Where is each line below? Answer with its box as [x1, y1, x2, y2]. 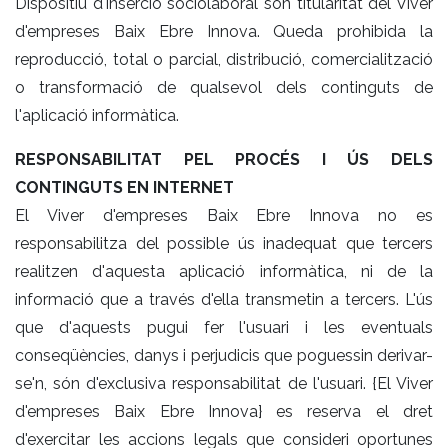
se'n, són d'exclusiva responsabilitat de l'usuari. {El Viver [15, 373, 433, 393]
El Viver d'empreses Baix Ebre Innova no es [15, 205, 433, 225]
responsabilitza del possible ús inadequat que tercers [15, 233, 433, 253]
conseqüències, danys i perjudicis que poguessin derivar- [15, 345, 433, 365]
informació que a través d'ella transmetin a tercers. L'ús [15, 289, 433, 309]
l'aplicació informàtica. [15, 105, 179, 125]
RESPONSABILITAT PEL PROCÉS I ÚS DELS [15, 149, 433, 169]
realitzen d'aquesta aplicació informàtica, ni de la [15, 261, 433, 281]
